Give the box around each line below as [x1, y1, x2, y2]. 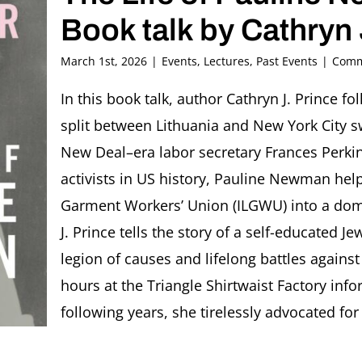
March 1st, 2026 [61, 53, 147, 69]
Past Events [256, 53, 318, 69]
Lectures [204, 53, 250, 69]
